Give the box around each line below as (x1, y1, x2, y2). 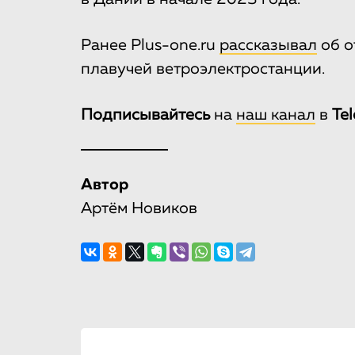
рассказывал (219, 37, 317, 54)
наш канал (236, 107, 315, 124)
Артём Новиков (81, 200, 197, 217)
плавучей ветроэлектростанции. (81, 61, 325, 78)
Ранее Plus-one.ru (81, 37, 219, 54)
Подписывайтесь (81, 107, 210, 124)
